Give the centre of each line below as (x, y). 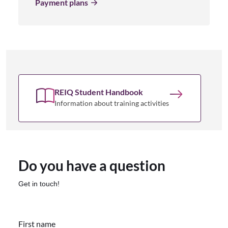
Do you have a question (92, 165)
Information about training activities (112, 103)
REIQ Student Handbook (99, 92)
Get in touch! (39, 183)
